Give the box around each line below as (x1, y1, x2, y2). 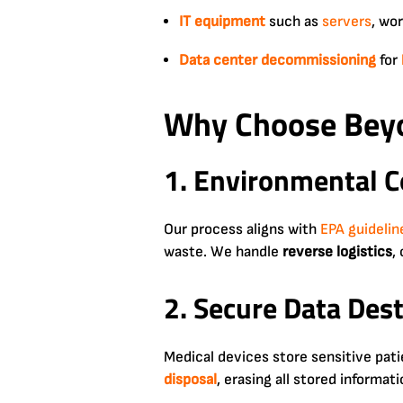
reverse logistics (282, 242, 392, 261)
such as (265, 12, 322, 31)
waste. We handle (164, 242, 282, 261)
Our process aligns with (164, 219, 320, 238)
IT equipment (179, 12, 265, 31)
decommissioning (261, 50, 376, 69)
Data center (179, 50, 257, 69)
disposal (164, 370, 217, 389)
